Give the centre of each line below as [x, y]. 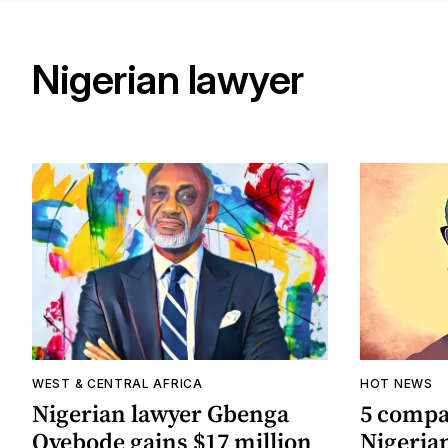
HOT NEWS [396, 384]
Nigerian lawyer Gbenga [160, 414]
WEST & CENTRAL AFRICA [117, 384]
